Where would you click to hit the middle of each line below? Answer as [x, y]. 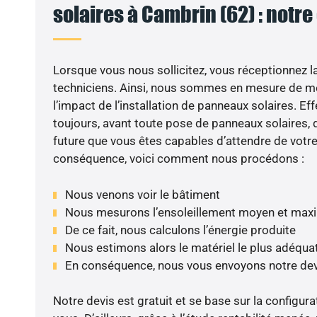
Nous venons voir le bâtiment [142, 194]
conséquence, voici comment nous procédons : [178, 159]
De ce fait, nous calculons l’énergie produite [180, 230]
